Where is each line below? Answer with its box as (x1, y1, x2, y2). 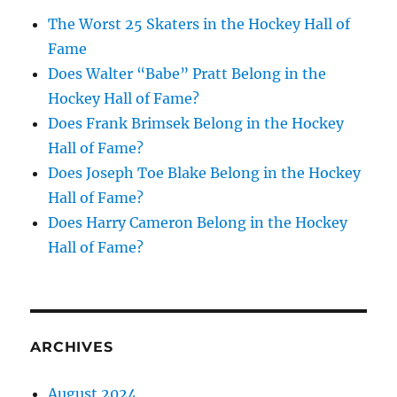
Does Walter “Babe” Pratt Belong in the (48, 65, 327, 83)
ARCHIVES (30, 339, 113, 356)
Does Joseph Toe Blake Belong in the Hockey (48, 164, 362, 183)
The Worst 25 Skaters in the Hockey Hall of (48, 15, 351, 34)
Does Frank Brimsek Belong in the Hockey (48, 114, 345, 133)
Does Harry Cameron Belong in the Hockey (48, 214, 348, 232)
